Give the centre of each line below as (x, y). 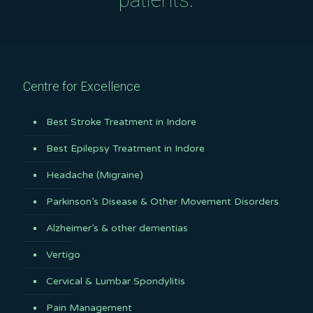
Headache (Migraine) (95, 175)
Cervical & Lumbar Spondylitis (116, 281)
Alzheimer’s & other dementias (117, 228)
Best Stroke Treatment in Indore (121, 122)
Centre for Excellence (82, 86)
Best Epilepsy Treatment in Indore (125, 148)
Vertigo (63, 254)
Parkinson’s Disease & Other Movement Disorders (162, 201)
